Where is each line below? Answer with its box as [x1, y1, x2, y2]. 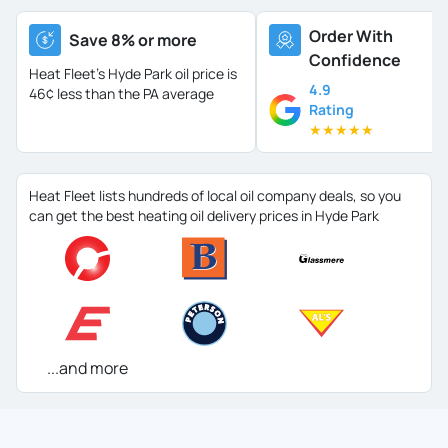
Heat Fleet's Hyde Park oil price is [29, 64, 237, 83]
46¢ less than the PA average [29, 84, 214, 103]
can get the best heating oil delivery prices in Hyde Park [29, 206, 379, 225]
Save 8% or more [69, 29, 197, 51]
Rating [309, 100, 354, 119]
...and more [47, 357, 128, 379]
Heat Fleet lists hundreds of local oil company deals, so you [29, 186, 401, 205]
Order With [309, 25, 393, 47]
